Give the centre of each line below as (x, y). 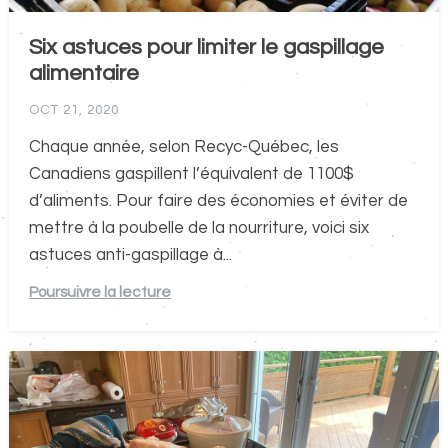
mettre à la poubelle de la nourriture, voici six (198, 227)
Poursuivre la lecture (99, 291)
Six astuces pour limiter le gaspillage (206, 47)
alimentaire (83, 73)
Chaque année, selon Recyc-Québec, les (183, 146)
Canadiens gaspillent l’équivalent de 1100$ (191, 173)
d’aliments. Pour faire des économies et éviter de (218, 200)
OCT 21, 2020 (73, 109)
